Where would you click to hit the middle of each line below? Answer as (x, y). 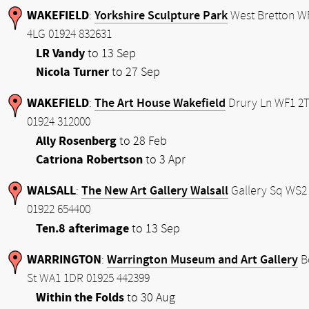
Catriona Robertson (89, 160)
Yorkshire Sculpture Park (161, 16)
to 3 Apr (164, 160)
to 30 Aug (150, 298)
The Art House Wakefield (160, 103)
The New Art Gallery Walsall (155, 191)
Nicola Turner (72, 72)
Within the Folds (80, 298)
